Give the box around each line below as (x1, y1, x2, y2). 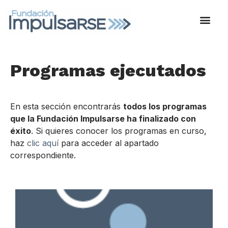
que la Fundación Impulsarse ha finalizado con (10, 113, 196, 124)
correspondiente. (10, 150, 76, 161)
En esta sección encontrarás (10, 101, 123, 112)
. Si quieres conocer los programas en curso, (31, 126, 207, 136)
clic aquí (27, 138, 61, 149)
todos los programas (123, 101, 207, 112)
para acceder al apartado (61, 138, 159, 149)
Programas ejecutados (10, 60, 206, 81)
